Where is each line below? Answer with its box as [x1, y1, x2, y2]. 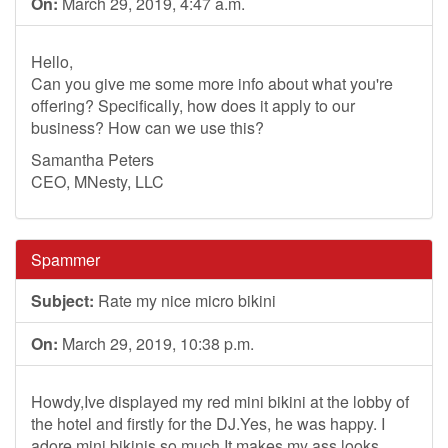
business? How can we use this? [31, 116, 264, 139]
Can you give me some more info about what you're [31, 72, 393, 95]
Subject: [31, 289, 94, 312]
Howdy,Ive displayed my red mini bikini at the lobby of [31, 390, 409, 413]
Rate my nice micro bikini [94, 289, 276, 312]
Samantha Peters [31, 148, 154, 171]
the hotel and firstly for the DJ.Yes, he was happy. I [31, 412, 385, 435]
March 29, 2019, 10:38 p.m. [58, 332, 254, 355]
